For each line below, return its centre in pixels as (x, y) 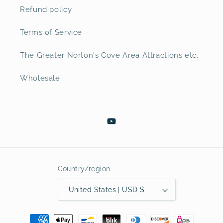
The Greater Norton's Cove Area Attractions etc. (109, 55)
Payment (35, 215)
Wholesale (40, 78)
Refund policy (46, 9)
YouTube (122, 126)
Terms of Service (51, 32)
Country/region (84, 168)
